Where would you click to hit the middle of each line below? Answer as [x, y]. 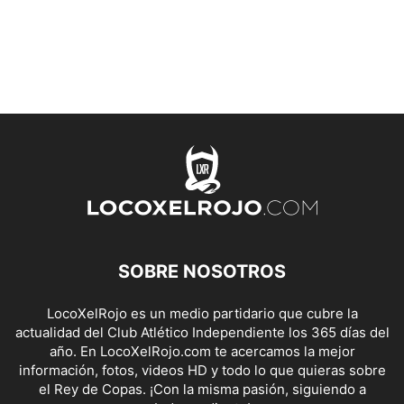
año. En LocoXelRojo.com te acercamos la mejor [202, 352]
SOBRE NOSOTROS [202, 272]
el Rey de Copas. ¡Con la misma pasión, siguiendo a [202, 390]
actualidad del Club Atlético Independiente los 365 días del [202, 333]
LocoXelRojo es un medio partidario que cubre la [202, 314]
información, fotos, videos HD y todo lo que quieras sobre [202, 371]
